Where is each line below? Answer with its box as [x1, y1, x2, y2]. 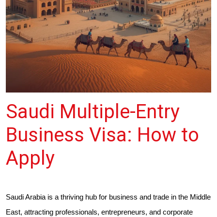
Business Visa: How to [6, 123, 199, 146]
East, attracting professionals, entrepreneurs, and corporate [6, 208, 193, 216]
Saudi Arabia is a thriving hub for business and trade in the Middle [6, 193, 211, 201]
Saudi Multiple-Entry [6, 100, 180, 123]
